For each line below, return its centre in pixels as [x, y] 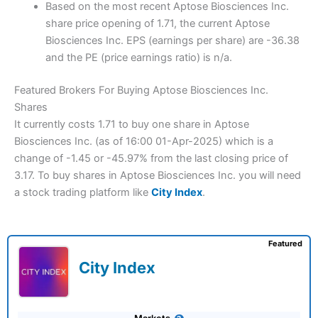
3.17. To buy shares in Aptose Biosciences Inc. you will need [158, 176]
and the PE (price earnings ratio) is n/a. [138, 58]
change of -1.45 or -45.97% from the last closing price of [151, 159]
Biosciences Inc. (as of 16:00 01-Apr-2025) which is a [144, 142]
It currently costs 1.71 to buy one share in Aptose [132, 125]
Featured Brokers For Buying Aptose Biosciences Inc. [141, 91]
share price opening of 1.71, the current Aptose [157, 24]
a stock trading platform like [83, 193]
